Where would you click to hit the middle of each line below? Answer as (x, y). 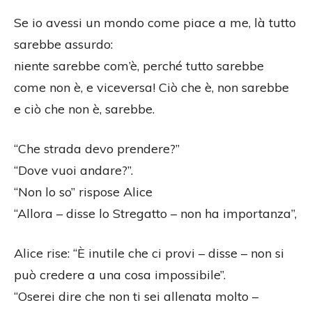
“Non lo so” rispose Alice (83, 192)
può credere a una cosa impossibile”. (120, 275)
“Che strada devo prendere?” (97, 149)
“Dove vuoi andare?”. (73, 171)
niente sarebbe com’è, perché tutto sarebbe (139, 66)
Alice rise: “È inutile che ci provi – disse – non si (149, 253)
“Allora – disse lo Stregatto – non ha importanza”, (155, 214)
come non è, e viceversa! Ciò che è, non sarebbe (151, 88)
